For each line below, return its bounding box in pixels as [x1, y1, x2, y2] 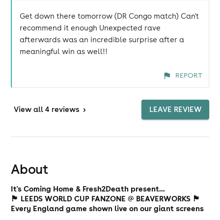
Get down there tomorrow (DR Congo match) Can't [20, 11, 199, 21]
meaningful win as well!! [20, 47, 108, 56]
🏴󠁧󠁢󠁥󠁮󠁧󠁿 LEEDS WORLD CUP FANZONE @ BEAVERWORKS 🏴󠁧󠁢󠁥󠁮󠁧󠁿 [11, 193, 201, 203]
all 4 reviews [33, 105, 80, 114]
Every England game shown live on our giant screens [11, 203, 204, 213]
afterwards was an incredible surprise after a [20, 35, 185, 44]
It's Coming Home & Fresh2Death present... [11, 184, 165, 193]
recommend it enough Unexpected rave [20, 23, 161, 32]
